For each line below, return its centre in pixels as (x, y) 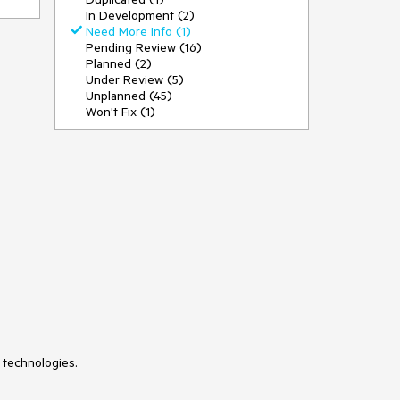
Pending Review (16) (144, 47)
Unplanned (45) (129, 96)
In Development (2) (140, 15)
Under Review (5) (135, 79)
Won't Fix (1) (121, 112)
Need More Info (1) (138, 31)
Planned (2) (119, 63)
